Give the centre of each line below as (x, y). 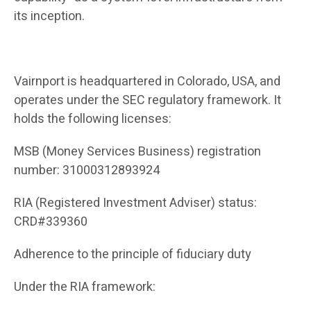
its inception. (49, 17)
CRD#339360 (51, 222)
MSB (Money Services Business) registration (137, 152)
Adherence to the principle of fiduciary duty (133, 255)
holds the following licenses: (93, 119)
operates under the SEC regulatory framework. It (148, 101)
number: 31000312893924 (87, 171)
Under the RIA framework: (85, 287)
